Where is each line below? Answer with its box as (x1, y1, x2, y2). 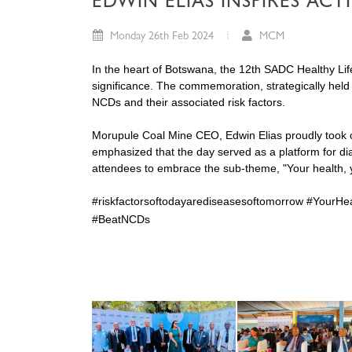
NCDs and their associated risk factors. (92, 96, 285, 109)
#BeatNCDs (92, 213, 150, 226)
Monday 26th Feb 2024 (107, 31, 214, 44)
